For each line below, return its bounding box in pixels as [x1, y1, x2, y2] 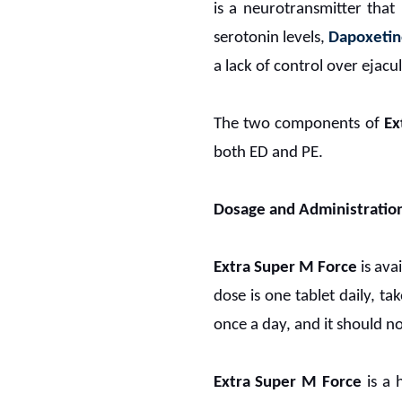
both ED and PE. [213, 144, 323, 162]
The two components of [213, 115, 385, 133]
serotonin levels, [213, 29, 328, 47]
